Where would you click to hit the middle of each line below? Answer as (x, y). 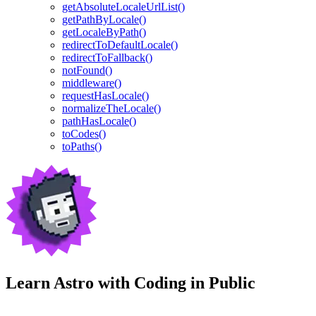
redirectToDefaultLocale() (120, 45)
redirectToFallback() (107, 58)
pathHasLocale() (99, 121)
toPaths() (82, 147)
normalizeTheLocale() (111, 109)
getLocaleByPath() (104, 32)
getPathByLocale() (104, 20)
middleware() (92, 83)
